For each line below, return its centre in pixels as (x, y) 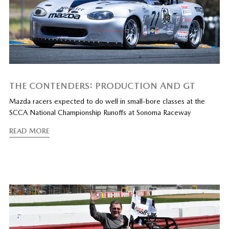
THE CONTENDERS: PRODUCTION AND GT (102, 86)
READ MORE (29, 131)
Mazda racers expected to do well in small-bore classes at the (107, 101)
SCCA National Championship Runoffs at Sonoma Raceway (100, 113)
